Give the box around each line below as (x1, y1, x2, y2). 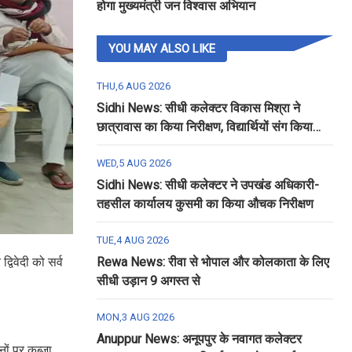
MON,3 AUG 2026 (96, 311, 174, 323)
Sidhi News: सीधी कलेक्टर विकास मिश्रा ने (96, 101, 300, 115)
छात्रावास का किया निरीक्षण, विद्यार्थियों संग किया (96, 119, 313, 134)
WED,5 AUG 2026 (96, 157, 171, 169)
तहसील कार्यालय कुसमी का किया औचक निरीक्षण (96, 196, 313, 211)
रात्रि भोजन (96, 138, 150, 153)
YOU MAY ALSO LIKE (108, 42, 215, 56)
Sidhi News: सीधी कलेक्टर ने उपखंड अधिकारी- (96, 178, 319, 192)
